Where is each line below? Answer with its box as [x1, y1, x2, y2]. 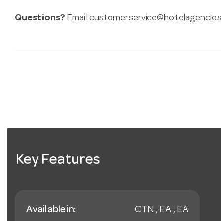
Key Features [16, 153, 101, 168]
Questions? [15, 13, 65, 23]
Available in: [26, 205, 76, 215]
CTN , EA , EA [134, 205, 188, 215]
